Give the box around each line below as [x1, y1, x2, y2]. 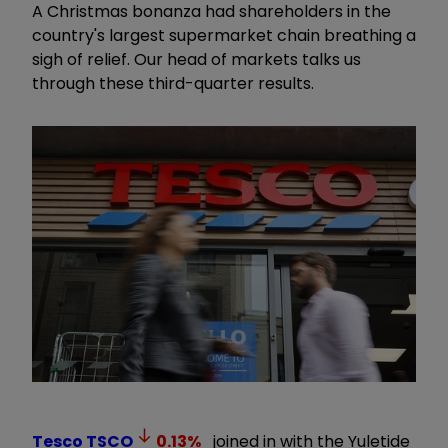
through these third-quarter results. [32, 71, 314, 95]
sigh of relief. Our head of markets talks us [32, 47, 361, 71]
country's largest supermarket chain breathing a [32, 23, 416, 47]
